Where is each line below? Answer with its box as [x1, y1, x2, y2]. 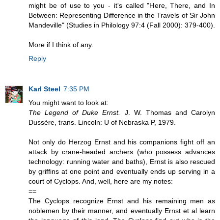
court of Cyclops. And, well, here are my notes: [28, 177, 173, 186]
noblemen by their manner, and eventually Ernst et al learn [28, 207, 215, 215]
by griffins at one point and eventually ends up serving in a [28, 167, 215, 176]
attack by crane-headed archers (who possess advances [28, 148, 215, 156]
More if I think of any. [28, 41, 93, 49]
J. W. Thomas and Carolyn [120, 109, 216, 117]
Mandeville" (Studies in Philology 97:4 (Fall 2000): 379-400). [28, 21, 215, 29]
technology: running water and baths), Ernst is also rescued [28, 158, 215, 166]
